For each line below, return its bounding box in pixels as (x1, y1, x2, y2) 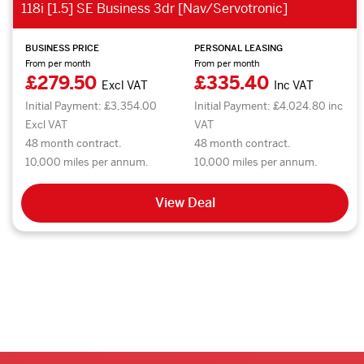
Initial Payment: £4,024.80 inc (194, 98, 344, 113)
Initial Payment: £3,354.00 (25, 98, 157, 113)
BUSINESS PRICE (25, 41, 99, 54)
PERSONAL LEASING (194, 41, 284, 54)
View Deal (154, 193, 215, 211)
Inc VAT (274, 77, 314, 93)
